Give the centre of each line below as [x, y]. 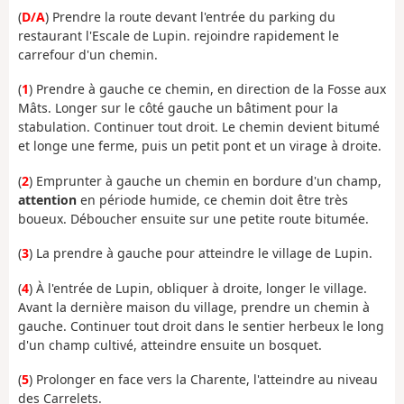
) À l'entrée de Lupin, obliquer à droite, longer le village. [198, 288]
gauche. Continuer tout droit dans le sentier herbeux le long [201, 326]
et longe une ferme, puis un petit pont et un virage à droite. [200, 146]
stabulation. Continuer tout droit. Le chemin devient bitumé [199, 127]
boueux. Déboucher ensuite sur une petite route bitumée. [193, 218]
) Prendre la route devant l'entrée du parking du [190, 16]
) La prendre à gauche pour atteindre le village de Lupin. [201, 253]
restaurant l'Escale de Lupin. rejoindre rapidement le [179, 35]
